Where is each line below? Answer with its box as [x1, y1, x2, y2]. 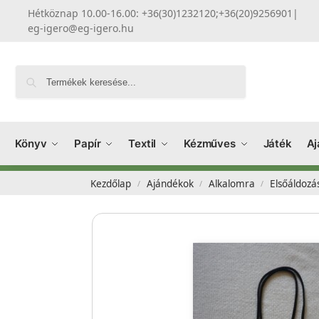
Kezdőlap [90, 177, 132, 190]
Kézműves [183, 137, 236, 150]
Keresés [208, 65, 243, 76]
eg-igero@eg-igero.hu [28, 21, 135, 35]
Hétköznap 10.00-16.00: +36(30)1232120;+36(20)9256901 [28, 6, 293, 20]
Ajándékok [146, 177, 194, 190]
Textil [127, 137, 157, 150]
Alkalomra [208, 177, 255, 190]
